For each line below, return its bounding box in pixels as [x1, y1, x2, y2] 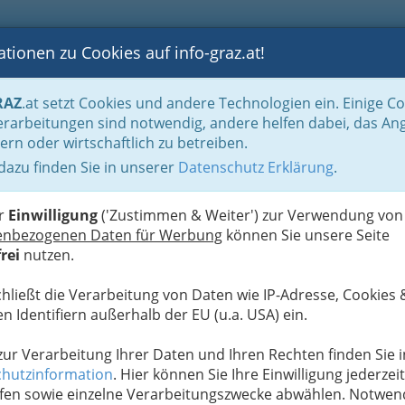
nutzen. [20, 245, 74, 265]
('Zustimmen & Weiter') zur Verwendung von [98, 205, 403, 225]
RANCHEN [313, 71, 379, 89]
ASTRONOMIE [191, 71, 280, 89]
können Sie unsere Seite [222, 225, 390, 245]
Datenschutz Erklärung [178, 157, 334, 177]
